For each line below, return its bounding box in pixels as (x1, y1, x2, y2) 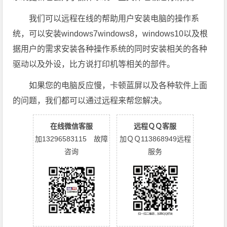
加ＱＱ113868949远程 (119, 135, 191, 143)
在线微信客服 (50, 122, 93, 131)
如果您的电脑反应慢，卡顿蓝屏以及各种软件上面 (29, 81, 208, 90)
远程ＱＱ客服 (134, 122, 177, 131)
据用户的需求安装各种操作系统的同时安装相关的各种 (13, 45, 208, 54)
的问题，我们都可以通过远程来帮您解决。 (13, 96, 167, 105)
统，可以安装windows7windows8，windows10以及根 (13, 29, 208, 39)
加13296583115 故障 (35, 135, 108, 143)
